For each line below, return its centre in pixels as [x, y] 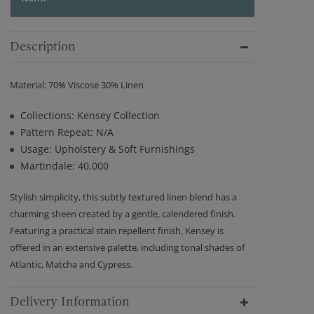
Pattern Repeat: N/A [67, 132]
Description [43, 47]
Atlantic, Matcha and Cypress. [71, 264]
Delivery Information [70, 302]
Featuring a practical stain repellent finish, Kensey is [117, 231]
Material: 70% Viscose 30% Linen [77, 85]
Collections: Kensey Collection [90, 115]
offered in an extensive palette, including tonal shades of [127, 247]
